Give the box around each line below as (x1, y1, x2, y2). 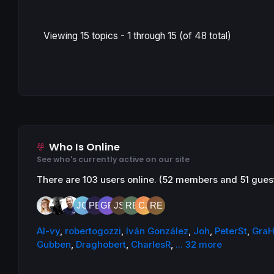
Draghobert (76, 239, 127, 251)
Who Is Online (48, 140, 120, 155)
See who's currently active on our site (37, 154, 190, 165)
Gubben (37, 239, 72, 251)
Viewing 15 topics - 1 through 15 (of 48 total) (43, 29, 231, 42)
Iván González (126, 226, 189, 237)
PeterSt (215, 226, 248, 237)
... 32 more (176, 239, 223, 251)
